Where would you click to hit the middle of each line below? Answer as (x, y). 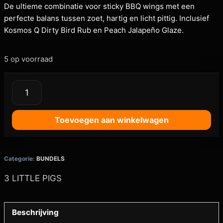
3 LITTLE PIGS (33, 178)
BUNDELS (51, 159)
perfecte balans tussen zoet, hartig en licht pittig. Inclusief (107, 18)
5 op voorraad (28, 59)
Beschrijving (36, 212)
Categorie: (20, 159)
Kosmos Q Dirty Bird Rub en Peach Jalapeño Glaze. (94, 30)
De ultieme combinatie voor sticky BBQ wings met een (99, 6)
